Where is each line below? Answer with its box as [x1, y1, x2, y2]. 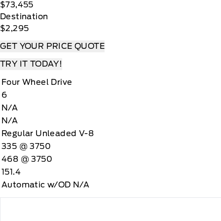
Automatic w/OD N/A [1, 180, 90, 189]
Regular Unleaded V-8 [1, 128, 94, 138]
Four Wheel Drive [1, 77, 73, 87]
